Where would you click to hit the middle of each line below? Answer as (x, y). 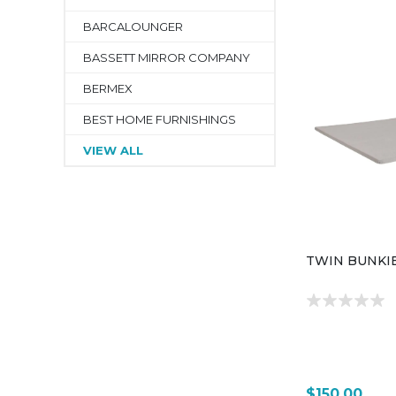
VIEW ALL (113, 150)
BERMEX (108, 88)
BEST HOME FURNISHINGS (160, 119)
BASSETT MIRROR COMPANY (167, 57)
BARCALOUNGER (133, 27)
